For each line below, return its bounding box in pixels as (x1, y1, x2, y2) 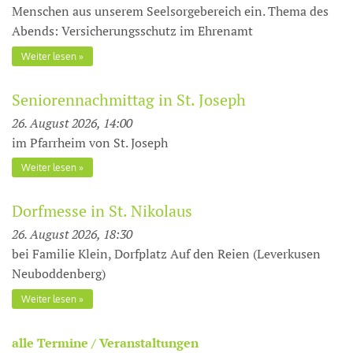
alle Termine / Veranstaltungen (12, 334, 199, 351)
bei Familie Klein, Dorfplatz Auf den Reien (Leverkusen (12, 245, 321, 262)
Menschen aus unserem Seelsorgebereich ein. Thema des (12, 2, 329, 20)
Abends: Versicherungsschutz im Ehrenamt (12, 22, 253, 39)
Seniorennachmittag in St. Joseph (12, 88, 246, 110)
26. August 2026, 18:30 (12, 225, 132, 243)
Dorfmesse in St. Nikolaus (12, 200, 192, 221)
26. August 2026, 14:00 (12, 113, 132, 132)
